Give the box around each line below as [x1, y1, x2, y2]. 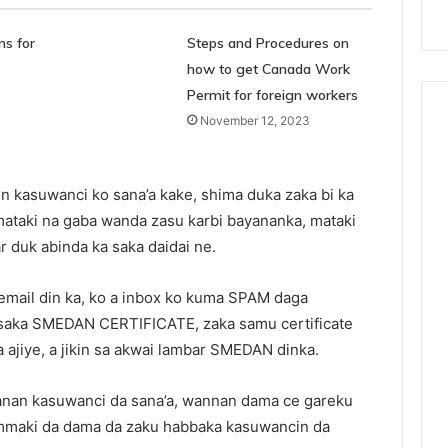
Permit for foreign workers [186, 85, 358, 104]
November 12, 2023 [199, 112, 310, 128]
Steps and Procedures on [186, 33, 349, 52]
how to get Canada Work [186, 59, 350, 78]
